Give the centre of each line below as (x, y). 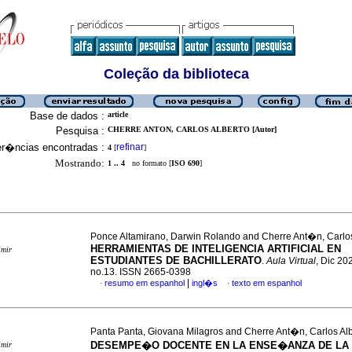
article (118, 114)
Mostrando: (80, 163)
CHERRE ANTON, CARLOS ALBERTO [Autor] (192, 129)
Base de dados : (67, 116)
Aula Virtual (291, 261)
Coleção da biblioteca (176, 74)
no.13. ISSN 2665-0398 (141, 272)
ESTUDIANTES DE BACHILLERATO (176, 260)
